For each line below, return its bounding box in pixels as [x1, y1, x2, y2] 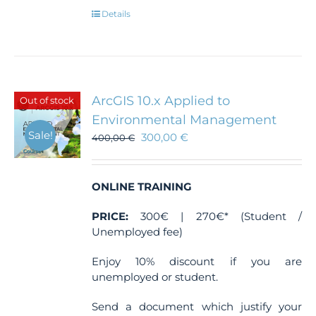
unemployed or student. [92, 270, 219, 284]
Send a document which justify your [92, 300, 302, 313]
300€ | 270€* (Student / [128, 209, 302, 223]
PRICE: [92, 209, 129, 223]
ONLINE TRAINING [92, 180, 193, 193]
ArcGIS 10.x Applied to [92, 93, 231, 109]
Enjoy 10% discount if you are [92, 255, 302, 268]
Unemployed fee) [92, 225, 183, 238]
